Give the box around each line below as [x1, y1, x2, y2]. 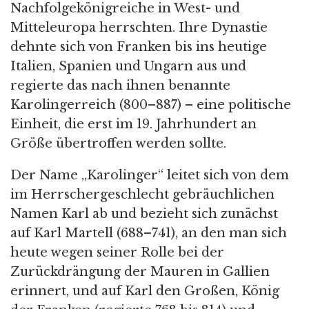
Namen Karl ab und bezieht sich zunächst [10, 206, 278, 221]
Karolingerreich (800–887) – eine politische [10, 97, 291, 112]
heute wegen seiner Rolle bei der [10, 245, 224, 260]
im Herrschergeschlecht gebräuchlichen [10, 187, 275, 202]
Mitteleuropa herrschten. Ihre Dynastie [10, 20, 268, 35]
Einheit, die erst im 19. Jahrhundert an [10, 117, 257, 132]
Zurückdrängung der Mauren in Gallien [10, 264, 270, 279]
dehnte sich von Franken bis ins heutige [10, 39, 267, 54]
